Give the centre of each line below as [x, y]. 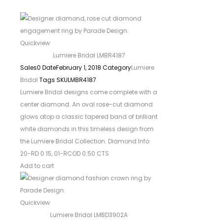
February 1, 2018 [79, 68]
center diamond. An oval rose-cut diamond [86, 104]
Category [117, 68]
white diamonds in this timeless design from [87, 129]
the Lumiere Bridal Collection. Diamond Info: [85, 141]
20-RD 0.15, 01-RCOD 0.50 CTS [65, 153]
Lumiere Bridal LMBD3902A [89, 215]
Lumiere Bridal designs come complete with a [89, 92]
